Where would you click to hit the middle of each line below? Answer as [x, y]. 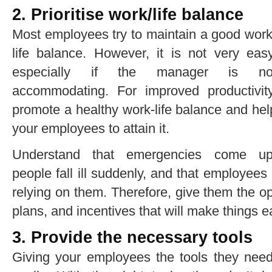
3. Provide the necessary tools [132, 237]
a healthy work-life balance [143, 109]
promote [38, 109]
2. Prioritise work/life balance [128, 14]
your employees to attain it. [91, 128]
